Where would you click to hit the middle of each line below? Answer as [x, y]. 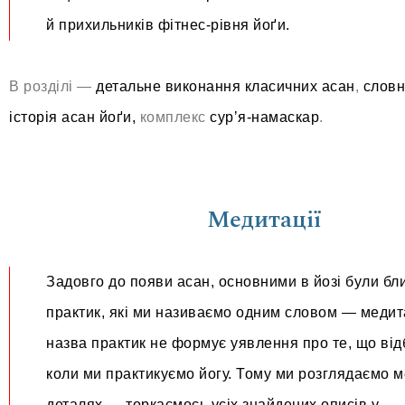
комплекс [173, 117]
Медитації [264, 220]
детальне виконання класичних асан [223, 86]
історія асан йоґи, [72, 117]
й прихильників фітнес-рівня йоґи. [168, 25]
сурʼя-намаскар [264, 117]
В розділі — [51, 86]
